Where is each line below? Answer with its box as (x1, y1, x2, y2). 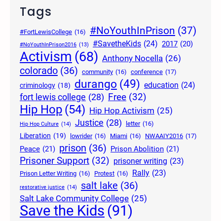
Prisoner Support (20, 155, 89, 167)
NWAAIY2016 (145, 132, 183, 140)
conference (131, 68, 163, 76)
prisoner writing (113, 156, 167, 166)
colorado (20, 65, 58, 77)
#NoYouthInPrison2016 (20, 41, 76, 48)
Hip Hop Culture (20, 120, 59, 128)
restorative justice (20, 184, 65, 191)
